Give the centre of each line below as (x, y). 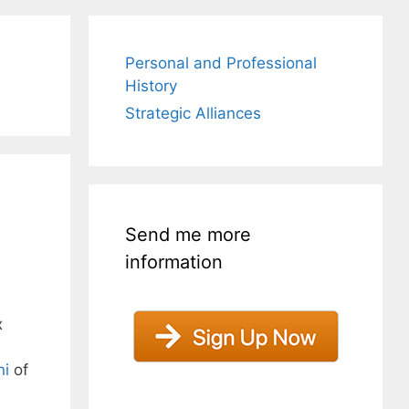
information (174, 262)
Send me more (189, 235)
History (152, 86)
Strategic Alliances (194, 113)
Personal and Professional (221, 63)
